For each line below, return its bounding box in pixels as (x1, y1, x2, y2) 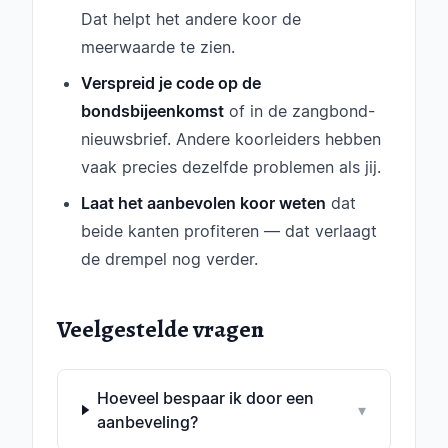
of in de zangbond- (224, 101, 375, 121)
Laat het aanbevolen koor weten (81, 193, 326, 213)
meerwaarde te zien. (81, 37, 235, 57)
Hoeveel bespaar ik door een (96, 388, 314, 408)
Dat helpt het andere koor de (81, 9, 301, 29)
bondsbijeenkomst (81, 101, 224, 121)
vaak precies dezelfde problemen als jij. (81, 157, 381, 177)
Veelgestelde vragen (57, 313, 264, 345)
